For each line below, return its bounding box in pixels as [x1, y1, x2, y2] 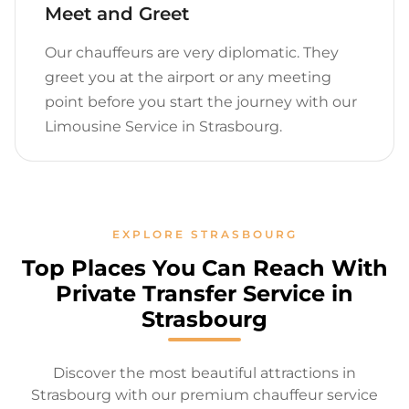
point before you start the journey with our [45, 93, 357, 110]
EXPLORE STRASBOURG [111, 227, 298, 241]
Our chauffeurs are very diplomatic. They [45, 44, 339, 61]
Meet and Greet [45, 3, 189, 25]
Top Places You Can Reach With [21, 255, 388, 281]
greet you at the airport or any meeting [45, 68, 331, 86]
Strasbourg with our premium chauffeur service [31, 386, 378, 404]
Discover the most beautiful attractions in [53, 364, 356, 382]
